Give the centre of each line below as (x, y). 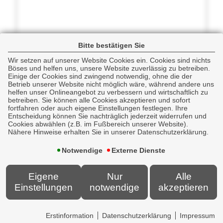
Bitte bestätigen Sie (111, 46)
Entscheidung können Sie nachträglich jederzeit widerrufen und (107, 116)
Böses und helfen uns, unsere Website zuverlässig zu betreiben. (109, 68)
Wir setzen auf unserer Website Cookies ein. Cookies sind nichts (109, 60)
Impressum (197, 215)
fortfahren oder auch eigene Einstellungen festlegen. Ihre (98, 108)
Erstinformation (70, 215)
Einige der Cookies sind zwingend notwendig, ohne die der (100, 76)
